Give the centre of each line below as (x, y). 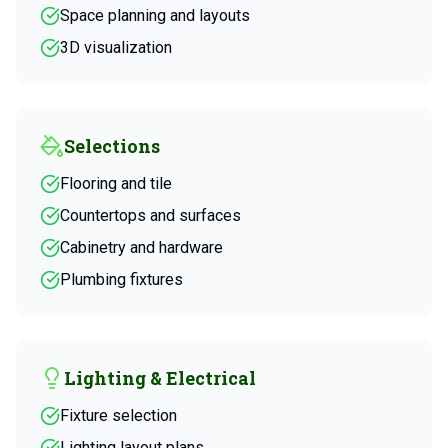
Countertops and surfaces (150, 215)
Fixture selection (118, 415)
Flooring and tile (116, 183)
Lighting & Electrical (160, 378)
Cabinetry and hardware (141, 247)
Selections (112, 146)
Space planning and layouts (155, 15)
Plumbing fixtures (121, 279)
